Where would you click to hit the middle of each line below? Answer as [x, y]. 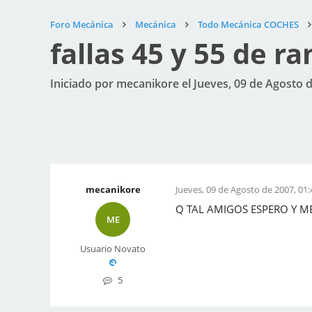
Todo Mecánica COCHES [248, 24]
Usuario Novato [113, 249]
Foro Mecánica [82, 24]
